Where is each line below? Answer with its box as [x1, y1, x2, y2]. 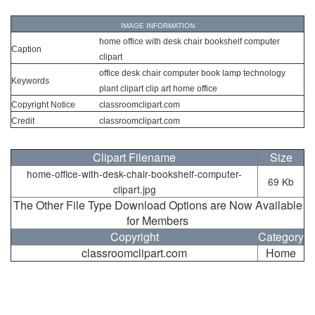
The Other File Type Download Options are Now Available [13, 197, 302, 214]
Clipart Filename [93, 149, 176, 166]
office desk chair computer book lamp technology [99, 68, 285, 79]
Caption [11, 44, 41, 55]
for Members [127, 212, 188, 229]
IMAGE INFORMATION [120, 22, 195, 30]
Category [258, 229, 304, 245]
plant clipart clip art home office [99, 84, 217, 94]
